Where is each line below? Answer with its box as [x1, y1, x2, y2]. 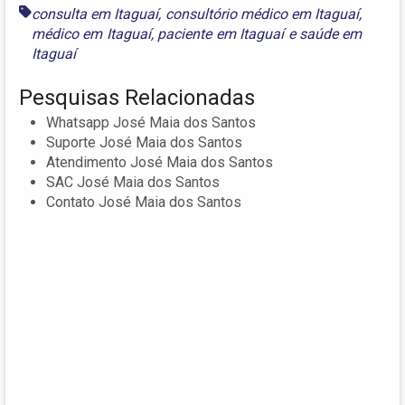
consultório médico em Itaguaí [165, 5, 360, 24]
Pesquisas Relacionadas [19, 85, 255, 111]
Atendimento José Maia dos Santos [46, 154, 273, 172]
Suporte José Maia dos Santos [46, 134, 242, 152]
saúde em [299, 25, 363, 43]
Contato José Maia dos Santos [46, 193, 241, 212]
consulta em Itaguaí [32, 5, 159, 24]
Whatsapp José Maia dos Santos [46, 114, 256, 132]
